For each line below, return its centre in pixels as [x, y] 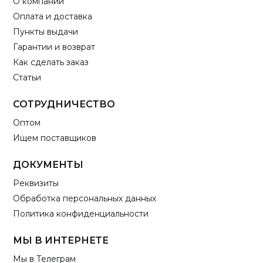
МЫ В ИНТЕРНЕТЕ [61, 241]
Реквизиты [36, 183]
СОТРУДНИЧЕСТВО [64, 104]
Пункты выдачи [46, 32]
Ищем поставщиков [55, 138]
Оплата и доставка [53, 17]
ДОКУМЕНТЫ [48, 165]
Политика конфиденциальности [81, 214]
